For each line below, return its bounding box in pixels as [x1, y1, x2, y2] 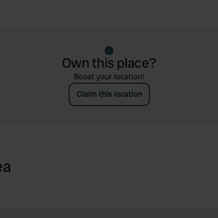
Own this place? [61, 54, 157, 72]
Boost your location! [74, 72, 144, 82]
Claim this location [76, 89, 142, 99]
